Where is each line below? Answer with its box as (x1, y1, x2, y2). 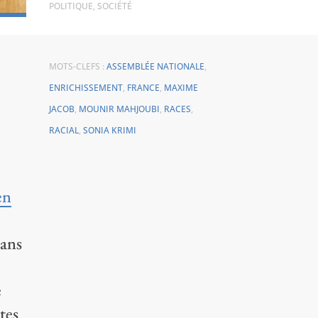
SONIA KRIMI (82, 124, 136, 136)
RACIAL (48, 124, 79, 136)
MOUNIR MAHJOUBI (78, 102, 160, 115)
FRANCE (126, 81, 160, 94)
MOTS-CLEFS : (48, 60, 106, 72)
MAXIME (163, 81, 198, 94)
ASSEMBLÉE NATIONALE (106, 60, 204, 72)
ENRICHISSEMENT (48, 81, 123, 94)
